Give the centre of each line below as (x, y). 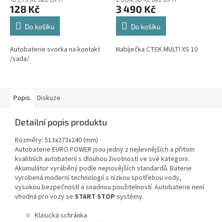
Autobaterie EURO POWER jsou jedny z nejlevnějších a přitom (105, 149)
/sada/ (20, 59)
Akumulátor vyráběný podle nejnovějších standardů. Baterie (103, 168)
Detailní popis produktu (61, 122)
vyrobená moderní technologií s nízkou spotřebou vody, (98, 178)
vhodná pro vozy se (45, 196)
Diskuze (49, 98)
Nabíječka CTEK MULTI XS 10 (157, 49)
